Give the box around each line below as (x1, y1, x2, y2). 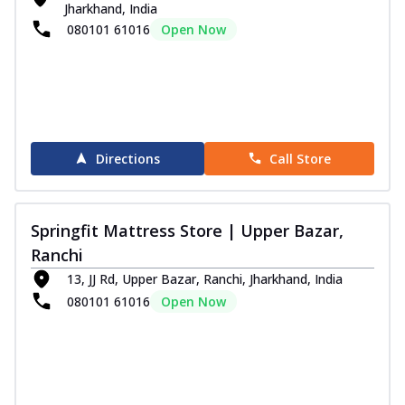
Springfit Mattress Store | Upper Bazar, (31, 219, 344, 241)
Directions (96, 149, 161, 167)
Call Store (268, 149, 331, 167)
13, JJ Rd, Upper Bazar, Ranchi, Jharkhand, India (67, 270, 343, 288)
